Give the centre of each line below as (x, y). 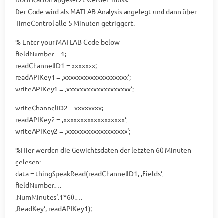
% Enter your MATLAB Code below (67, 42)
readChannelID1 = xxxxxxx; (56, 65)
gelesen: (28, 161)
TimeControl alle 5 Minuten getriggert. (75, 23)
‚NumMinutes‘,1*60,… (49, 196)
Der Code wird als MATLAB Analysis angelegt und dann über (106, 11)
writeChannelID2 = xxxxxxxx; (59, 107)
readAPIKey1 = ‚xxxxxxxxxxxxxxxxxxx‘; (73, 77)
